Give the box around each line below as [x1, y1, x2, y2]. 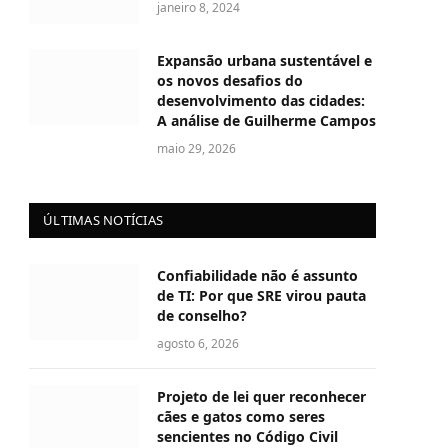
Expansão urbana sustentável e [157, 51, 372, 71]
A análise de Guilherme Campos [157, 111, 376, 131]
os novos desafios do [157, 71, 303, 91]
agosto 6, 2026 [157, 335, 239, 353]
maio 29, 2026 [157, 140, 236, 158]
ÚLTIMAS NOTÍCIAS [43, 211, 164, 230]
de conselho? [157, 306, 247, 326]
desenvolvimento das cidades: [157, 91, 365, 111]
